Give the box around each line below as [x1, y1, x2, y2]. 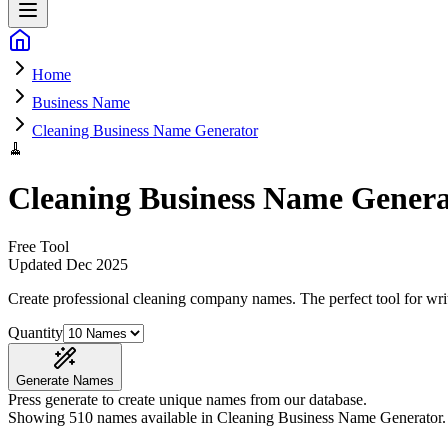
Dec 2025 [66, 256, 128, 274]
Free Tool [8, 238, 69, 256]
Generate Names [16, 373, 114, 389]
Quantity [8, 324, 63, 342]
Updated [8, 256, 66, 274]
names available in [93, 409, 217, 427]
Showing [8, 409, 69, 427]
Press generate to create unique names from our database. [8, 391, 367, 409]
